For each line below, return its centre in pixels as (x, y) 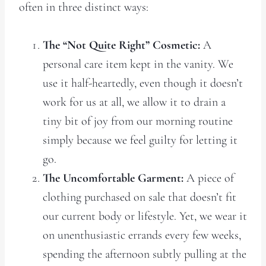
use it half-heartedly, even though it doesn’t (143, 83)
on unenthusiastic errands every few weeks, (142, 235)
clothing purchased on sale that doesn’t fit (140, 197)
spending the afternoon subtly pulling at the (145, 254)
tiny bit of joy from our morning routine (138, 121)
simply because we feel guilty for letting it (140, 140)
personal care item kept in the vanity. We (138, 64)
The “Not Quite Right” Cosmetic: (121, 45)
